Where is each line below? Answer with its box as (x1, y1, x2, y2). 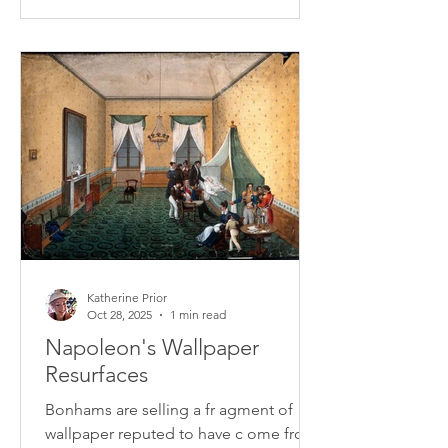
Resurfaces (45, 361, 148, 388)
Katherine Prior (87, 290, 167, 305)
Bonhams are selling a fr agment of (45, 400, 293, 419)
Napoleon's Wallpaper (45, 334, 259, 361)
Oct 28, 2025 (87, 307, 152, 322)
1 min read (170, 307, 226, 322)
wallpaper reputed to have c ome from (45, 424, 318, 443)
